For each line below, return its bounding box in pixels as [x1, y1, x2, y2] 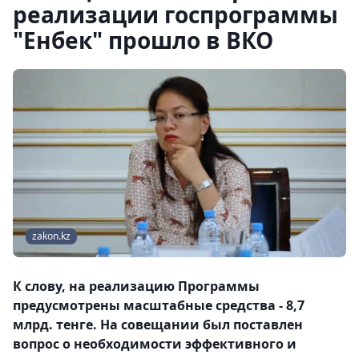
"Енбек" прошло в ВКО [13, 25, 273, 55]
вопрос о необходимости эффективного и [13, 335, 296, 353]
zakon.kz [32, 229, 71, 244]
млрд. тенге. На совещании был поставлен [13, 316, 303, 334]
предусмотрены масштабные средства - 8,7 [13, 296, 305, 315]
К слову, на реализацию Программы [13, 277, 260, 296]
